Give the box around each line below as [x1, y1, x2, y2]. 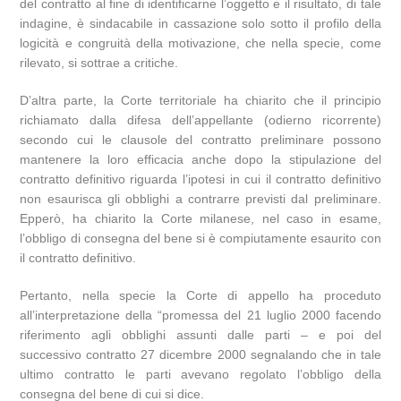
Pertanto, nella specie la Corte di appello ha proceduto [20, 288, 381, 303]
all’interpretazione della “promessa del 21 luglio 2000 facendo [20, 308, 381, 322]
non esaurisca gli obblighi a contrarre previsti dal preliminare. [20, 192, 381, 206]
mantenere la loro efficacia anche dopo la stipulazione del [20, 152, 381, 166]
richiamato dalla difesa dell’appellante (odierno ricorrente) [20, 113, 381, 127]
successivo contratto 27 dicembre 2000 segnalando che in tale [20, 347, 381, 362]
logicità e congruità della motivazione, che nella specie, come [20, 36, 381, 50]
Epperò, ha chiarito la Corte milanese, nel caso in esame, [20, 211, 381, 226]
